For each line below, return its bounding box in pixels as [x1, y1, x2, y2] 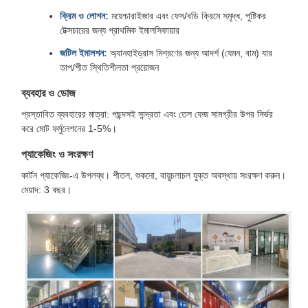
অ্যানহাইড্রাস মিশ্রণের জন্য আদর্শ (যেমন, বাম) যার [107, 47, 272, 58]
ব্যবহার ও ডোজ [21, 87, 76, 99]
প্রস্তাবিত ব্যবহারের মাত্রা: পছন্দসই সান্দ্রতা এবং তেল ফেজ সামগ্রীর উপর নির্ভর [21, 109, 273, 120]
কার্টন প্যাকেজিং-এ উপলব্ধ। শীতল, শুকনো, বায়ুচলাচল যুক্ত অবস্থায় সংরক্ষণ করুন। [21, 170, 286, 181]
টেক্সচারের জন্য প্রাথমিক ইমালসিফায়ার [60, 25, 179, 36]
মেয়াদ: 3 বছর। [21, 184, 71, 195]
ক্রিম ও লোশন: [60, 10, 109, 21]
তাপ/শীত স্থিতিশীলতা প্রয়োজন [60, 62, 159, 73]
